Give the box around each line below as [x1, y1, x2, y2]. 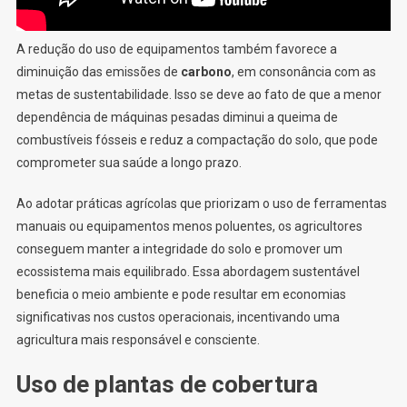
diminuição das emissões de [15, 64, 181, 79]
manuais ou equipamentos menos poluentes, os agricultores [15, 218, 362, 233]
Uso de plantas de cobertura [15, 370, 318, 398]
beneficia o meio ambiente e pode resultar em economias [15, 286, 346, 302]
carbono [180, 64, 232, 79]
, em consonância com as [231, 64, 376, 79]
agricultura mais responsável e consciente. [15, 332, 260, 347]
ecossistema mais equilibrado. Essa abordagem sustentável [15, 263, 360, 279]
